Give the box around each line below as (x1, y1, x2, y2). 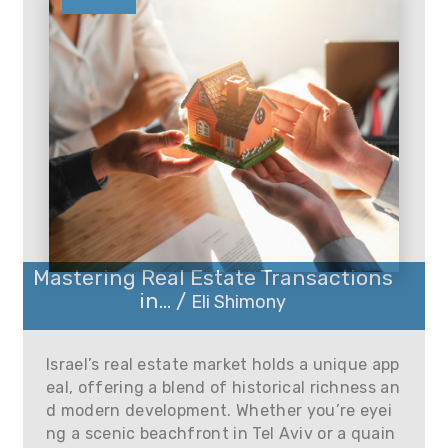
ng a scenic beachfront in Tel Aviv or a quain (46, 424, 396, 443)
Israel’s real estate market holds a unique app (46, 355, 400, 374)
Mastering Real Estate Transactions (32, 265, 393, 290)
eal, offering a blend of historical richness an (46, 378, 401, 397)
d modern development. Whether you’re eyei (46, 401, 393, 420)
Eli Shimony (191, 291, 286, 313)
